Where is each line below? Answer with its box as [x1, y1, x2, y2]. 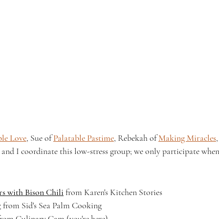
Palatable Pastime [53, 132, 114, 144]
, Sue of [26, 132, 53, 144]
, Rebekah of [114, 132, 158, 144]
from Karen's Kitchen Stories [64, 187, 162, 198]
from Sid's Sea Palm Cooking [1, 200, 102, 211]
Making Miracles [158, 132, 216, 144]
